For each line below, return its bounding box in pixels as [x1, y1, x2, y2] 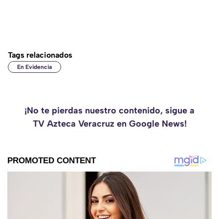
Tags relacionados [8, 50, 72, 60]
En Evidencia [17, 64, 52, 71]
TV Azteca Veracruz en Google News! [32, 118, 187, 130]
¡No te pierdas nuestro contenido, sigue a [24, 105, 195, 116]
